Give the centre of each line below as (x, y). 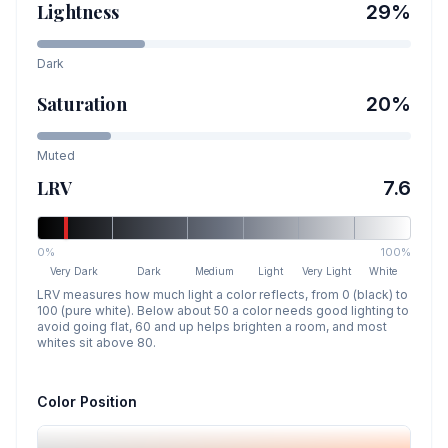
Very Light (327, 271)
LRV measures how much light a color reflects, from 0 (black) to (222, 294)
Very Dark (74, 271)
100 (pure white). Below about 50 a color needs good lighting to (223, 310)
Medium (215, 271)
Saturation (82, 104)
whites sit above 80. (96, 342)
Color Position (87, 401)
